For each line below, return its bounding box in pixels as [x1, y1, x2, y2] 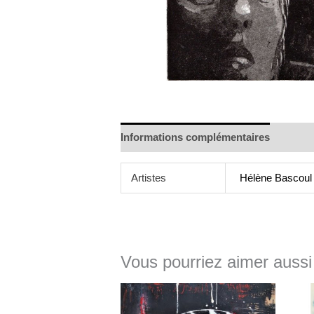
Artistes [130, 171, 166, 184]
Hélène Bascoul [240, 171, 313, 184]
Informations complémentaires [121, 131, 271, 144]
